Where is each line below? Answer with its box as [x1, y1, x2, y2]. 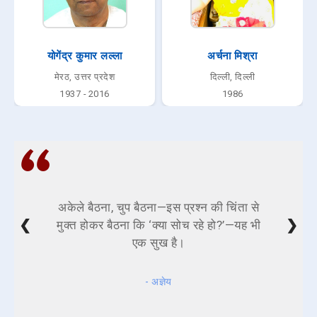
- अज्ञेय [145, 275, 172, 287]
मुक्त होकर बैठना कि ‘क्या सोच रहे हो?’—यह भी [57, 217, 260, 232]
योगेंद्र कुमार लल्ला [47, 49, 122, 62]
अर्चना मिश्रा [207, 49, 258, 62]
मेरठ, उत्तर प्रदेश [54, 71, 115, 82]
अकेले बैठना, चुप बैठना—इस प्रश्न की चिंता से [58, 200, 259, 214]
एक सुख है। [132, 235, 185, 250]
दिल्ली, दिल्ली [209, 71, 255, 82]
